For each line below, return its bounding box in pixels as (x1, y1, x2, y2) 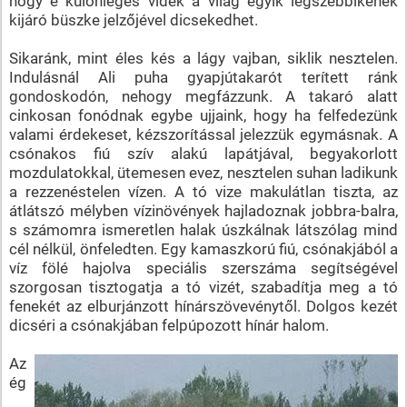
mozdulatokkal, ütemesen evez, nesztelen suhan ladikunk (8, 163, 399, 182)
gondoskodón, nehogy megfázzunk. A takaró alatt (8, 86, 399, 105)
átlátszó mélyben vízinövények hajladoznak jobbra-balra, (8, 201, 399, 220)
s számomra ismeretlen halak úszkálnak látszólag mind (8, 220, 399, 239)
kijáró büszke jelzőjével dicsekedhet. (8, 10, 258, 29)
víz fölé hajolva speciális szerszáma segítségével (8, 258, 399, 277)
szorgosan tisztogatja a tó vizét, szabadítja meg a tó (8, 277, 399, 296)
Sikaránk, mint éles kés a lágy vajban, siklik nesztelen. (8, 48, 399, 67)
